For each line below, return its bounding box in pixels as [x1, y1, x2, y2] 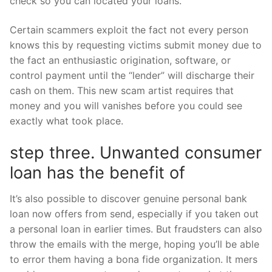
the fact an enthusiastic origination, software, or [10, 54, 231, 67]
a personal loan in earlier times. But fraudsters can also [10, 223, 262, 236]
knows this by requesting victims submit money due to [10, 39, 262, 52]
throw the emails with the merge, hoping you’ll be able [10, 238, 259, 251]
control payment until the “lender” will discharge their [10, 69, 254, 82]
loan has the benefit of [10, 162, 185, 183]
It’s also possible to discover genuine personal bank [10, 192, 247, 205]
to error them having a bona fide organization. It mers [10, 253, 257, 266]
